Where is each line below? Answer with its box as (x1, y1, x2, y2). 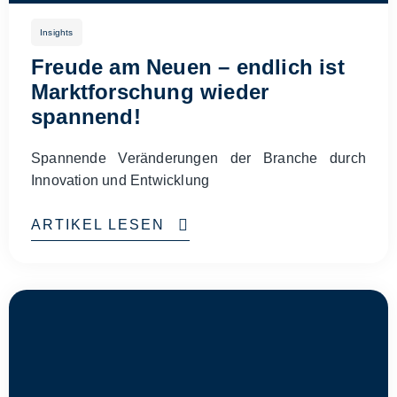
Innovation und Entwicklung (31, 173, 210, 188)
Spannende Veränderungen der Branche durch (31, 151, 366, 166)
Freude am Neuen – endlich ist (31, 55, 345, 79)
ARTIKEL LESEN (31, 217, 165, 232)
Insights (40, 27, 74, 37)
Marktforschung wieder (31, 80, 269, 104)
